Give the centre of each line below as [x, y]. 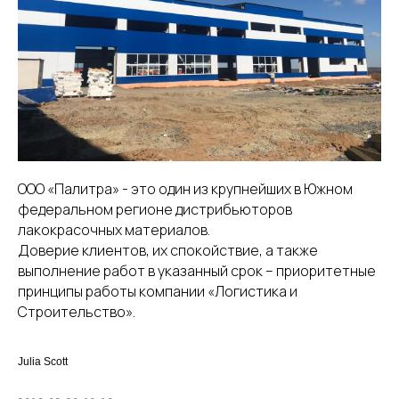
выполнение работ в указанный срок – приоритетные [197, 271]
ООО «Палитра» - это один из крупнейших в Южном [185, 189]
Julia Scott [43, 362]
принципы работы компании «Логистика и [158, 291]
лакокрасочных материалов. [114, 230]
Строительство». [77, 312]
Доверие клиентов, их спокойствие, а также [168, 250]
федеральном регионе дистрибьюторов [155, 209]
